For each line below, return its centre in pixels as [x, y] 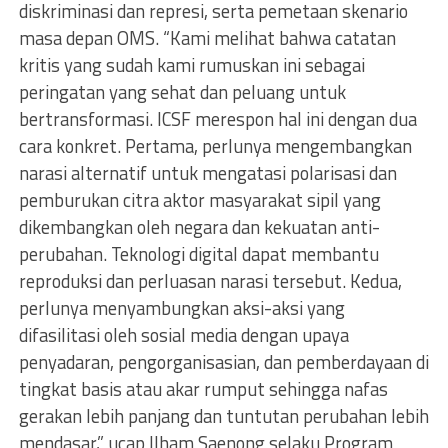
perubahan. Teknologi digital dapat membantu [198, 253]
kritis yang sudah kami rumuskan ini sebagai [191, 64]
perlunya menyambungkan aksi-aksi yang [181, 307]
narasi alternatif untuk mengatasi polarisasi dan [207, 172]
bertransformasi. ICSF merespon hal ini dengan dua [217, 118]
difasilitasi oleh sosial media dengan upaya [183, 334]
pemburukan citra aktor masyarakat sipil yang [199, 199]
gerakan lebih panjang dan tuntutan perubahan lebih [223, 415]
